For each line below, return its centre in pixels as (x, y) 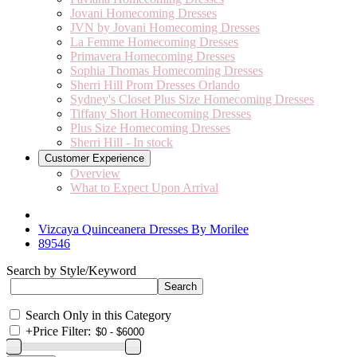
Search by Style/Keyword (71, 271)
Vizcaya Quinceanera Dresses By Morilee (143, 229)
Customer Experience (94, 158)
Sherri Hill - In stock (122, 142)
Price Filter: (62, 331)
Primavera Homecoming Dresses (153, 56)
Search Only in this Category (98, 315)
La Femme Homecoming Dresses (154, 42)
